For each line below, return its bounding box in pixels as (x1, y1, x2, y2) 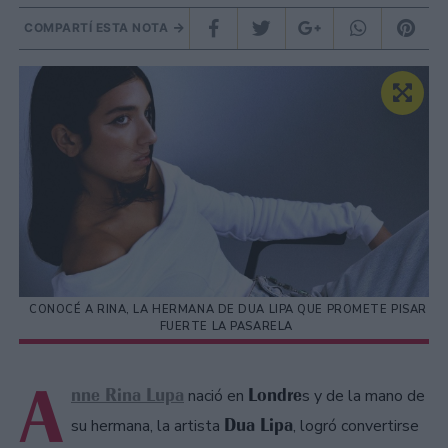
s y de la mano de (302, 385, 425, 408)
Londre (248, 384, 302, 407)
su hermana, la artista (71, 415, 224, 438)
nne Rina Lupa (71, 384, 184, 407)
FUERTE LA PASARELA (159, 319, 297, 335)
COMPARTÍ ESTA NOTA (24, 20, 172, 36)
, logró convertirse (293, 415, 419, 438)
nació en (184, 385, 248, 408)
